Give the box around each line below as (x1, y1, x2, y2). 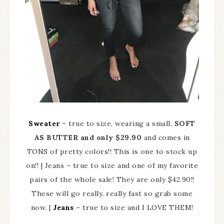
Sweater (28, 119, 60, 128)
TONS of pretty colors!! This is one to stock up (26, 147, 197, 156)
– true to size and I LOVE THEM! (73, 203, 193, 212)
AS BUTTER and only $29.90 (34, 133, 141, 142)
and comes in (141, 133, 190, 142)
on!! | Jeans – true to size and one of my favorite (26, 161, 198, 170)
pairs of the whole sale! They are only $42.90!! (29, 175, 194, 184)
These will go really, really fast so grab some (31, 189, 192, 198)
